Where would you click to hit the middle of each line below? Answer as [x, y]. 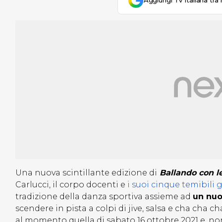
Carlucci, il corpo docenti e [71, 185]
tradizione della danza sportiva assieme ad [104, 197]
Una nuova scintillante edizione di [86, 173]
